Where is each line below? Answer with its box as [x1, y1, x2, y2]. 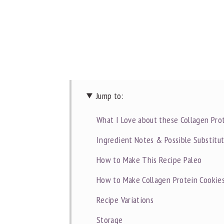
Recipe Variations [96, 193, 154, 205]
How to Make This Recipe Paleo [96, 153, 202, 165]
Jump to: [96, 89, 123, 101]
